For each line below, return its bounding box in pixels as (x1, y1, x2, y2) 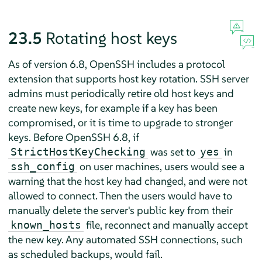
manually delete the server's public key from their (8, 203, 233, 217)
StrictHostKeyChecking (10, 145, 146, 158)
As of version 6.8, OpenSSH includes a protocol (8, 57, 225, 71)
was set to (147, 144, 198, 158)
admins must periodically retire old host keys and (8, 86, 234, 100)
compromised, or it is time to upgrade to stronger (8, 115, 233, 129)
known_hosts (10, 218, 81, 231)
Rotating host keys (45, 27, 177, 49)
